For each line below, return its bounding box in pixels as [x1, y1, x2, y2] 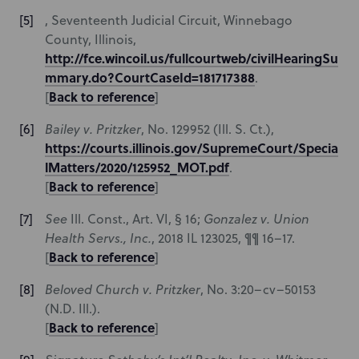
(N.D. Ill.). [45, 300, 100, 317]
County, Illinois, [45, 30, 136, 48]
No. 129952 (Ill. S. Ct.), [147, 120, 274, 138]
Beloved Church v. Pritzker [45, 280, 200, 298]
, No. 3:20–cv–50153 [200, 280, 316, 298]
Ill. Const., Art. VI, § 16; [71, 210, 204, 228]
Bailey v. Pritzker [45, 120, 141, 138]
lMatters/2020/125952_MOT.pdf [45, 158, 229, 176]
